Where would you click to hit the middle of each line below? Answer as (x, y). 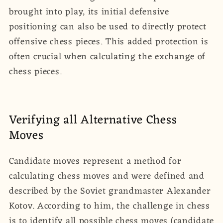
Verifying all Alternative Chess (93, 120)
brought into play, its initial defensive (89, 12)
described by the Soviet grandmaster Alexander (110, 191)
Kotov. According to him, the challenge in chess (110, 206)
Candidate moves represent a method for (95, 161)
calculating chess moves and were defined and (107, 176)
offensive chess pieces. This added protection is (109, 42)
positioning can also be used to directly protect (108, 27)
